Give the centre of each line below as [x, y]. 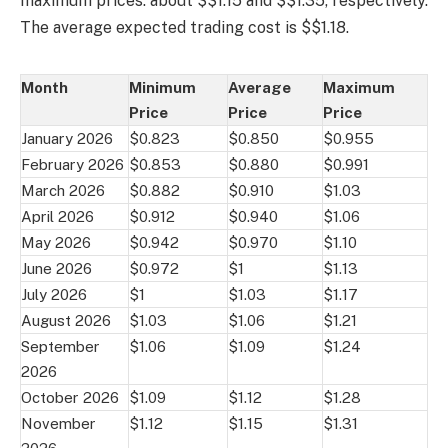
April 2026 [57, 216]
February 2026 [72, 164]
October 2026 [70, 397]
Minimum [162, 87]
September [60, 346]
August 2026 [66, 320]
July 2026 [54, 294]
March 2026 [63, 190]
